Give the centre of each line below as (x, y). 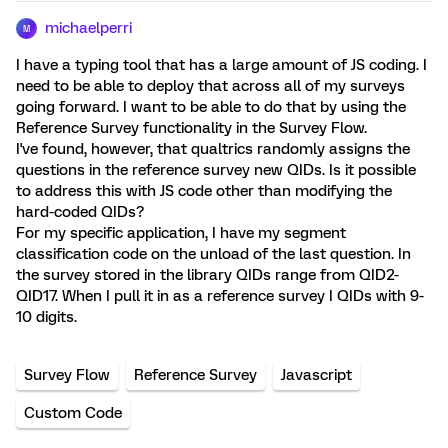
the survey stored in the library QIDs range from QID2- (207, 275)
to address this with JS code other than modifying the (204, 191)
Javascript (316, 375)
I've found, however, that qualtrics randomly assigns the (213, 149)
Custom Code (73, 413)
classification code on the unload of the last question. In (213, 254)
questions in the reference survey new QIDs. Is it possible (216, 170)
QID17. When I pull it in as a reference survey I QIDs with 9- (220, 296)
